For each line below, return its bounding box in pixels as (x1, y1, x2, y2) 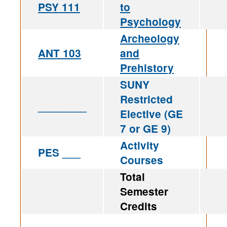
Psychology (120, 14, 181, 29)
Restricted (120, 92, 173, 107)
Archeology (120, 31, 179, 46)
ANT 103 (38, 46, 81, 61)
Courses (120, 153, 163, 168)
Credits (120, 199, 157, 214)
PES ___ (38, 145, 81, 160)
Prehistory (120, 60, 174, 75)
